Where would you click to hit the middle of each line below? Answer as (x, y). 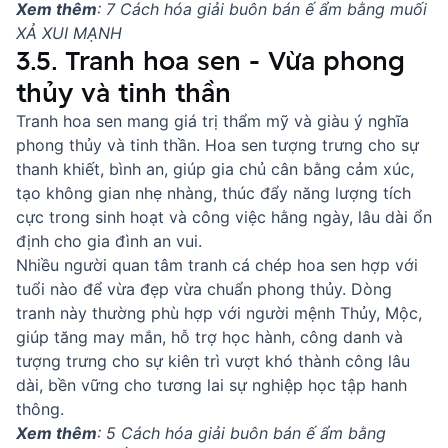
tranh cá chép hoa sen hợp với (303, 265)
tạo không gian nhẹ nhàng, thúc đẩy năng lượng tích (213, 193)
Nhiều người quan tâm (102, 265)
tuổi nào (47, 289)
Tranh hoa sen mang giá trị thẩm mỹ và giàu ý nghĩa (212, 121)
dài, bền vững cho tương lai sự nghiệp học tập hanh (211, 385)
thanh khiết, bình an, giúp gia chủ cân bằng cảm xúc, (215, 169)
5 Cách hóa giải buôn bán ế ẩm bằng (246, 433)
